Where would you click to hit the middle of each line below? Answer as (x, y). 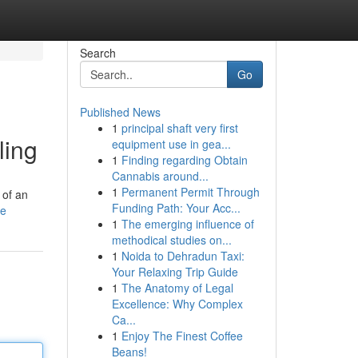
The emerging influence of (187, 224)
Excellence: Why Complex (177, 304)
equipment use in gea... (171, 144)
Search (97, 53)
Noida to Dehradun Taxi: (183, 256)
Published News (120, 112)
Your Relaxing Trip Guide (175, 272)
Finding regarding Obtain (184, 160)
